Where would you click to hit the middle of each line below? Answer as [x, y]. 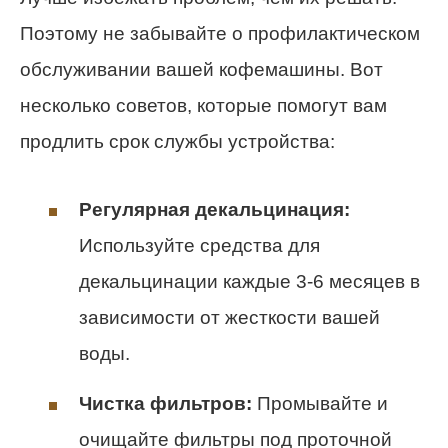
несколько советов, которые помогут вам [203, 105]
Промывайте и [320, 403]
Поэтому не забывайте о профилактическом [220, 33]
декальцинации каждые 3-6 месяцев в [249, 282]
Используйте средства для [199, 246]
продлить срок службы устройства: [177, 141]
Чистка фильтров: [165, 403]
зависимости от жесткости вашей [229, 318]
